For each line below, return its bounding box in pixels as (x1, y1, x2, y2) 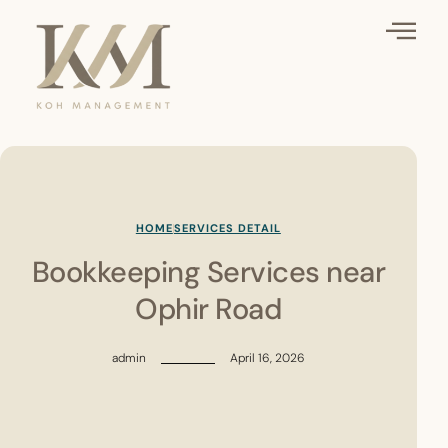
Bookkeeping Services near (31, 253, 386, 292)
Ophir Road (135, 290, 282, 329)
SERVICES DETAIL (173, 221, 281, 236)
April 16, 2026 (229, 350, 305, 367)
